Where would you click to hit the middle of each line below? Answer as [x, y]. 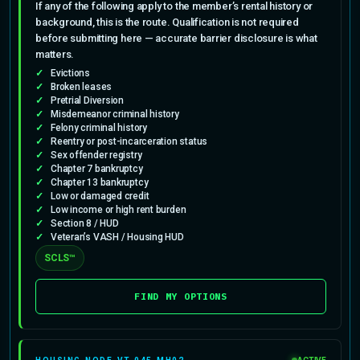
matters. [55, 54]
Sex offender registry [96, 155]
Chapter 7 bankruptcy [97, 168]
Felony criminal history [99, 127]
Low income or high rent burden [119, 209]
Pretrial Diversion [88, 100]
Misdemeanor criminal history [115, 114]
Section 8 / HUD [85, 223]
